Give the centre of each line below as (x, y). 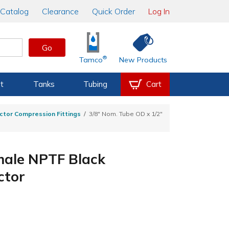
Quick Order (113, 11)
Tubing (95, 84)
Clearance (60, 11)
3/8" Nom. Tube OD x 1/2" (126, 114)
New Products (143, 60)
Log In (159, 11)
